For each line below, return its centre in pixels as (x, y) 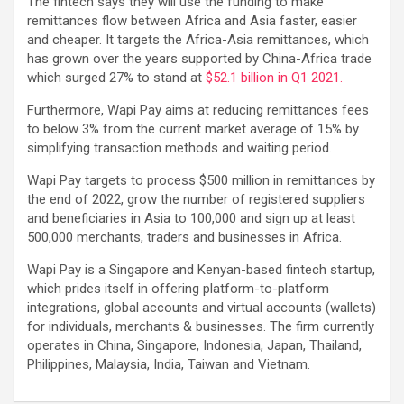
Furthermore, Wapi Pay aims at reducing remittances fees (198, 110)
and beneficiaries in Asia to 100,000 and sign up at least (191, 218)
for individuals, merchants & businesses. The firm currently (201, 326)
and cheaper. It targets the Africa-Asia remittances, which (198, 39)
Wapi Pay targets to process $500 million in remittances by (201, 180)
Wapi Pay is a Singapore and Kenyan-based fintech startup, (201, 269)
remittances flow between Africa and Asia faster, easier (192, 20)
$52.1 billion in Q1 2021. (274, 77)
